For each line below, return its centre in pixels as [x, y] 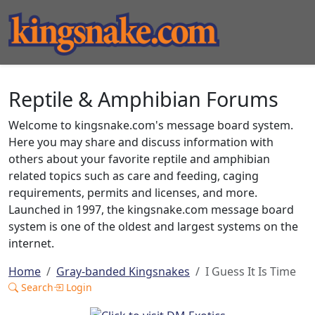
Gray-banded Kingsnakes [123, 271]
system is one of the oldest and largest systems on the [153, 226]
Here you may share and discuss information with [141, 142]
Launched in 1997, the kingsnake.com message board [151, 210]
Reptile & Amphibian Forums [143, 99]
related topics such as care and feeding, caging [134, 176]
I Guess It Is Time [251, 271]
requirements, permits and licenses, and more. [133, 193]
